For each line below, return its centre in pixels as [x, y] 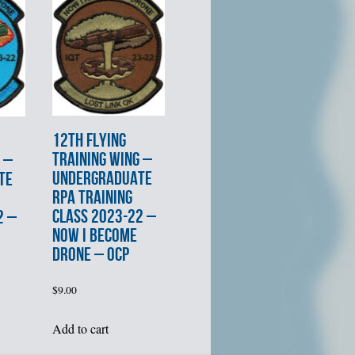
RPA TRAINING [92, 198]
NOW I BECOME [94, 236]
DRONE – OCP [90, 255]
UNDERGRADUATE [102, 179]
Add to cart [80, 329]
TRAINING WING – [102, 160]
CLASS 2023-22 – [104, 217]
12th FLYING [89, 141]
